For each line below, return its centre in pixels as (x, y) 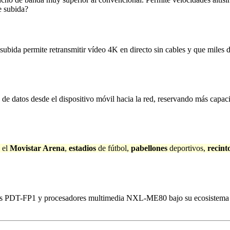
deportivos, (188, 148)
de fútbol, (114, 148)
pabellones (150, 148)
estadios (83, 148)
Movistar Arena (37, 148)
